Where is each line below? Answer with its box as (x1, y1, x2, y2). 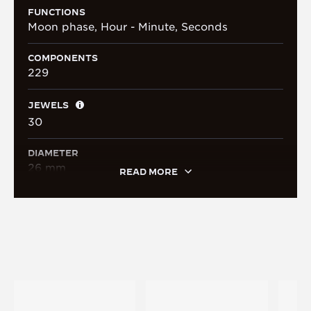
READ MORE (119, 166, 178, 176)
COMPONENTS (28, 52, 98, 62)
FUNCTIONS (28, 6, 85, 17)
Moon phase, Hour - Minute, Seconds (28, 20, 228, 33)
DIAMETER (28, 147, 78, 158)
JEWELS (28, 99, 69, 110)
